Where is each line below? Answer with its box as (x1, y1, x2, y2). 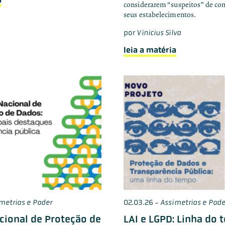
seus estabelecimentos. (124, 10, 196, 19)
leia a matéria (124, 45, 176, 55)
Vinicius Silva (137, 28, 181, 37)
